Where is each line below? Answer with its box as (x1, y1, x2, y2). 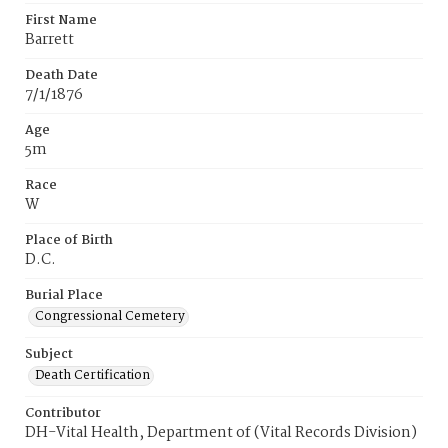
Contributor (25, 403, 101, 424)
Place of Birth (25, 230, 113, 251)
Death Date (25, 65, 98, 86)
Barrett (25, 28, 74, 52)
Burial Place (25, 285, 103, 306)
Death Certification (35, 365, 150, 386)
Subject (25, 344, 73, 365)
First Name (25, 10, 97, 31)
